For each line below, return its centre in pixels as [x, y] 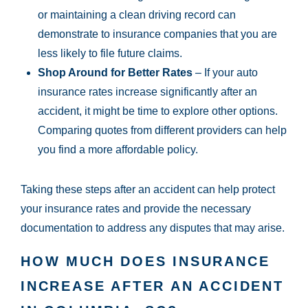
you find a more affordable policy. [118, 150]
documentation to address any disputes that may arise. [153, 228]
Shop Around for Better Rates [115, 73]
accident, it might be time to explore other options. [158, 111]
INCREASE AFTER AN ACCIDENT [152, 286]
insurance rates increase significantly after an [147, 92]
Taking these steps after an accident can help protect [148, 190]
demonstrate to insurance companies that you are [157, 34]
